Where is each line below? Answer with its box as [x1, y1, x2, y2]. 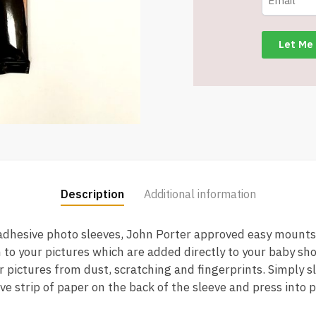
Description [60, 187, 124, 202]
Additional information [143, 187, 256, 202]
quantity [193, 52, 235, 66]
